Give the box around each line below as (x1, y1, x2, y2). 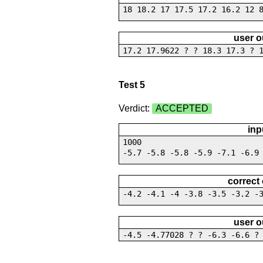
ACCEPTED (155, 103, 208, 113)
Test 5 (118, 80, 145, 90)
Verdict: (118, 103, 152, 113)
